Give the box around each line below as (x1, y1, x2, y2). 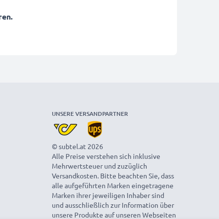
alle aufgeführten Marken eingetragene (52, 181, 174, 190)
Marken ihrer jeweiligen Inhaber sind (52, 191, 164, 199)
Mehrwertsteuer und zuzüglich (52, 161, 147, 170)
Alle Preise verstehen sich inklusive (52, 152, 160, 160)
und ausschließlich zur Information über (52, 200, 174, 209)
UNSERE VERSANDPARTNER (52, 109, 128, 118)
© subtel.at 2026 (52, 142, 103, 151)
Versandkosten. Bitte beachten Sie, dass (52, 171, 174, 180)
